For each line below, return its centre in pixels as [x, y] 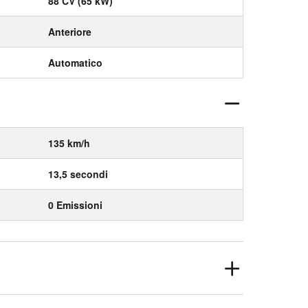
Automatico [75, 63]
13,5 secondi [78, 174]
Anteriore [70, 32]
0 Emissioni [75, 205]
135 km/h [69, 143]
